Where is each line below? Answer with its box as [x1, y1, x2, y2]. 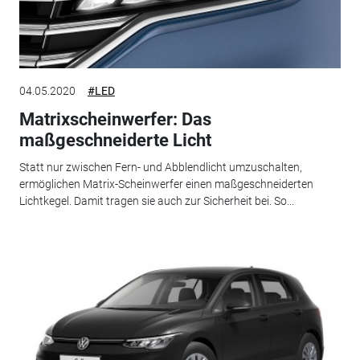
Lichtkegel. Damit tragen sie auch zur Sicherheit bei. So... [18, 194, 294, 208]
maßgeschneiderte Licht [18, 129, 211, 150]
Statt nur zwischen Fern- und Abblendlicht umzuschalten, [18, 161, 302, 174]
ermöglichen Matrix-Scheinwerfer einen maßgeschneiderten [18, 178, 313, 191]
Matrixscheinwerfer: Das [18, 108, 211, 129]
